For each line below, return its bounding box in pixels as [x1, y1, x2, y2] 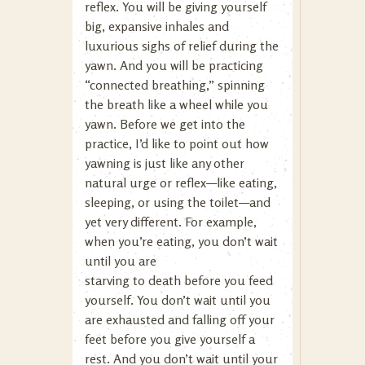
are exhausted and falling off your [85, 311, 275, 328]
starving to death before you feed [85, 272, 273, 288]
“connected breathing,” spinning [85, 77, 265, 93]
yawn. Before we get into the [85, 116, 245, 132]
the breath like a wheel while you [85, 96, 268, 112]
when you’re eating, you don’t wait [85, 233, 278, 249]
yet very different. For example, [85, 213, 257, 230]
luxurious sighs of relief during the [85, 37, 279, 54]
